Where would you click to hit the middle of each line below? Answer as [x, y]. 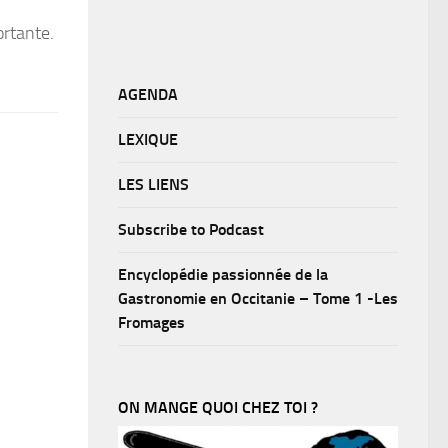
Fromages [151, 322]
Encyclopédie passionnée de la [223, 274]
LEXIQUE [148, 139]
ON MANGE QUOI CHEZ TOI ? [218, 407]
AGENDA [148, 94]
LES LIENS [153, 184]
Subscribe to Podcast [191, 229]
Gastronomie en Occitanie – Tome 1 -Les [258, 298]
